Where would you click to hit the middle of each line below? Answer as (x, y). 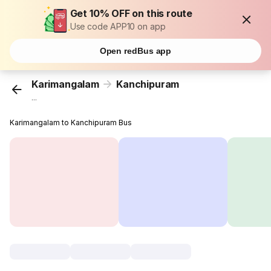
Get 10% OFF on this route (131, 13)
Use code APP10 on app (118, 26)
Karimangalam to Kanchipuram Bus (71, 123)
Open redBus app (135, 51)
